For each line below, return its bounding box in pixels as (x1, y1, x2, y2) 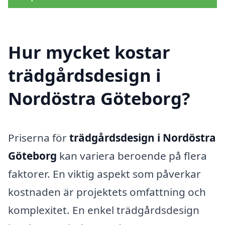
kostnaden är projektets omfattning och (8, 184, 206, 199)
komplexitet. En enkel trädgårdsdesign (8, 202, 199, 217)
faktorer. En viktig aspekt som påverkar (8, 166, 201, 181)
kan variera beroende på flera (57, 148, 207, 163)
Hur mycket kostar (8, 40, 170, 64)
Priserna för (8, 130, 69, 145)
